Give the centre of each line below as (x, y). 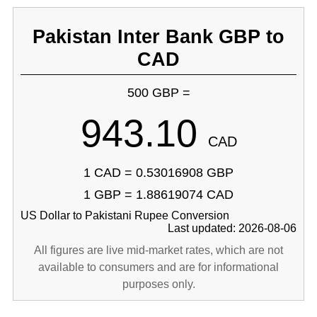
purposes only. (158, 284)
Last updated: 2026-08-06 (232, 228)
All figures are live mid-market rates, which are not (158, 250)
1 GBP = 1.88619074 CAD (158, 195)
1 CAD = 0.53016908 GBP (158, 173)
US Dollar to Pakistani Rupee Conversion (125, 215)
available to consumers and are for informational (158, 267)
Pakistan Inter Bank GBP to (158, 36)
